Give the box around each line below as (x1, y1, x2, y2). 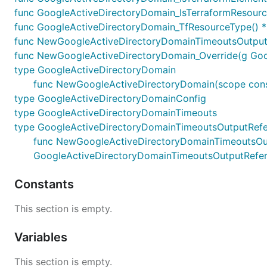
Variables (14, 229, 70, 244)
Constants (14, 176, 77, 191)
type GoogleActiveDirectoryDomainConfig (14, 92, 206, 104)
